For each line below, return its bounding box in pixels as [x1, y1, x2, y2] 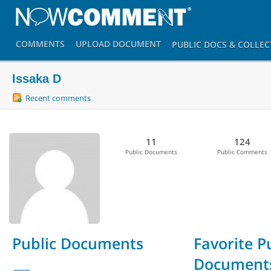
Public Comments [217, 148, 267, 156]
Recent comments [25, 93, 91, 103]
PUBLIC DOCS [172, 39, 227, 50]
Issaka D [12, 72, 61, 85]
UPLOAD [76, 39, 110, 50]
